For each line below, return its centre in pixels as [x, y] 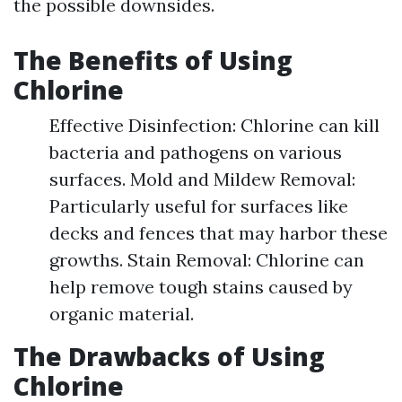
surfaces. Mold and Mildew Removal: [202, 179]
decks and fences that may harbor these [218, 233]
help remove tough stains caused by [201, 287]
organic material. [122, 314]
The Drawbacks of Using [169, 356]
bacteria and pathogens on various [196, 152]
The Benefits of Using [153, 60]
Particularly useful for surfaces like [199, 206]
